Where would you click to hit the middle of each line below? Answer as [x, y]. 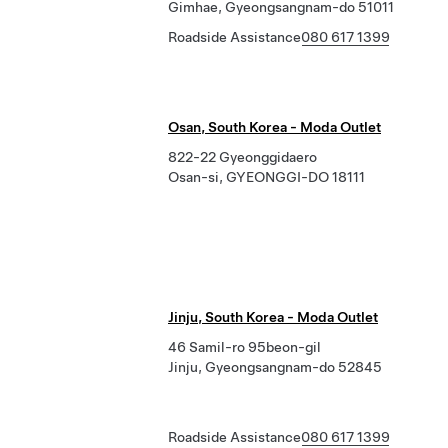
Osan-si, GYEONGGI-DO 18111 [266, 177]
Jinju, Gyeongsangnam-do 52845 [275, 367]
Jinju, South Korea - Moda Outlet [273, 317]
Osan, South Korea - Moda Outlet [274, 127]
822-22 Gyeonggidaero [242, 157]
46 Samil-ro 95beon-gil [244, 347]
